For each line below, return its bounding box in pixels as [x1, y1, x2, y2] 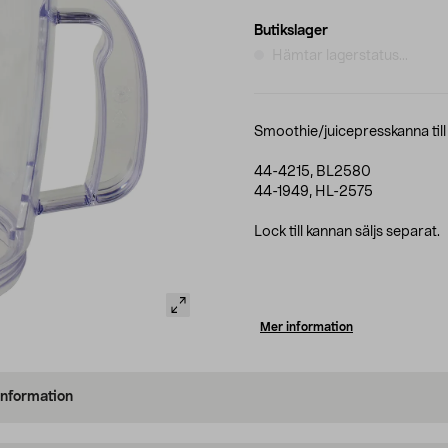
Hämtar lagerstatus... [272, 48, 408, 63]
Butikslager [254, 23, 328, 38]
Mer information [260, 320, 353, 333]
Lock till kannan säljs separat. [254, 224, 440, 239]
